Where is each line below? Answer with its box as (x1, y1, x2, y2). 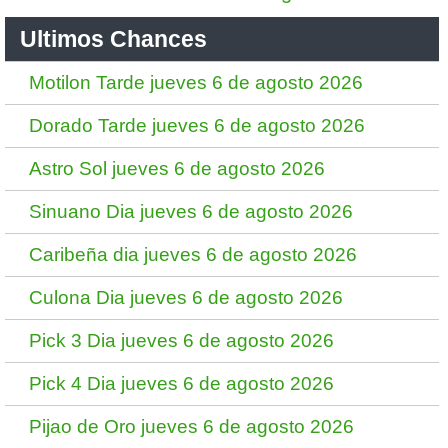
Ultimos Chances (20, 26, 207, 52)
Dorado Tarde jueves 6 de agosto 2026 (29, 115, 365, 136)
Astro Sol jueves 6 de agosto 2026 (29, 158, 325, 179)
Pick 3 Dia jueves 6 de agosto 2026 (29, 330, 334, 351)
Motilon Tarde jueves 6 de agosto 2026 (29, 72, 363, 93)
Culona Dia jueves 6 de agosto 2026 (29, 287, 343, 308)
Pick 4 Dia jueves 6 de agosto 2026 (29, 373, 334, 394)
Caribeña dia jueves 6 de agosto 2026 (29, 244, 357, 265)
